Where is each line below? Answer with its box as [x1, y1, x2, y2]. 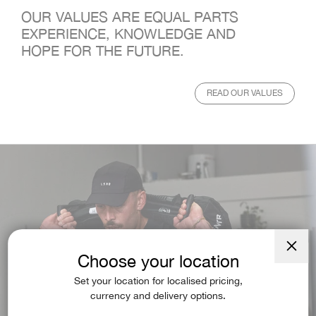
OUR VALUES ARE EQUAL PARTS [21, 6, 238, 29]
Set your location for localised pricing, [73, 274, 243, 289]
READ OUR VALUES [207, 87, 283, 100]
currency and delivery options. [90, 288, 226, 304]
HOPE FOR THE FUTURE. [21, 40, 184, 63]
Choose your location [77, 249, 239, 276]
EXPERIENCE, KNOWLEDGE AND [21, 23, 236, 46]
